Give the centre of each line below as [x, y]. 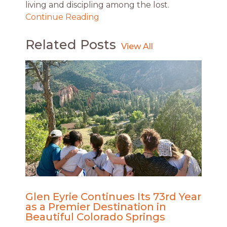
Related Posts [71, 44]
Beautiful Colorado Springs [95, 217]
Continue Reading [62, 17]
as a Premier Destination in [96, 207]
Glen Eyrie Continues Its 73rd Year [113, 197]
